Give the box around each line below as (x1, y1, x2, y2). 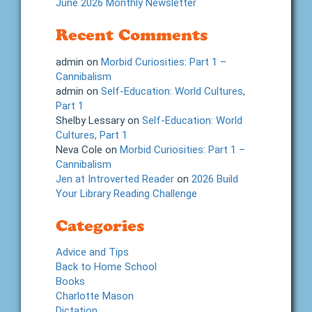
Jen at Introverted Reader (56, 172, 174, 185)
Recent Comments (56, 25, 208, 45)
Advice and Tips (56, 246, 129, 259)
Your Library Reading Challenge (56, 187, 197, 200)
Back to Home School (56, 260, 157, 274)
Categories (56, 215, 144, 235)
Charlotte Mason (56, 290, 134, 303)
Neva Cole (56, 143, 102, 156)
